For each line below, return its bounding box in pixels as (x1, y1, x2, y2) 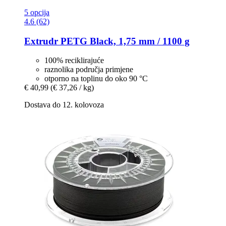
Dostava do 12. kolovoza (24, 100, 104, 109)
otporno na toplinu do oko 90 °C (44, 74, 148, 83)
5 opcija (24, 8, 49, 17)
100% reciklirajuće (44, 56, 104, 65)
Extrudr (24, 35, 58, 46)
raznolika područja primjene (44, 65, 133, 74)
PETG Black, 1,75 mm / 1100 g (58, 35, 190, 46)
